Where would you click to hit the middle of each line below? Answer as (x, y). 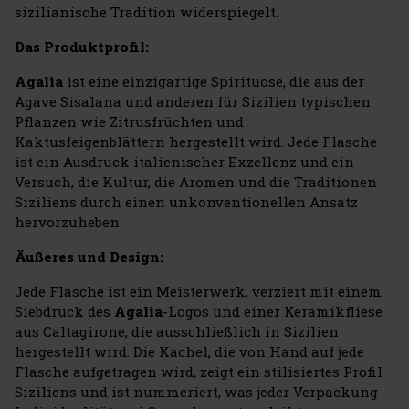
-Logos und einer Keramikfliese (273, 311)
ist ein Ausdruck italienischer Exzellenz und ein (184, 161)
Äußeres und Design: (89, 256)
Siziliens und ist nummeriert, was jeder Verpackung (196, 391)
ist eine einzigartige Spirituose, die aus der (215, 81)
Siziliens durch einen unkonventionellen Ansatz (186, 201)
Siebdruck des (64, 311)
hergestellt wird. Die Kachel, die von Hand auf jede (189, 351)
